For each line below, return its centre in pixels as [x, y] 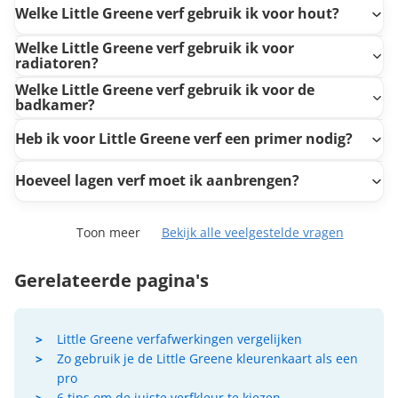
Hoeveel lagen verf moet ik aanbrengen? [157, 181]
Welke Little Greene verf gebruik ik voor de [165, 89]
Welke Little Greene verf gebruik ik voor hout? [177, 14]
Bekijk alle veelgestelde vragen [252, 232]
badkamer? [55, 104]
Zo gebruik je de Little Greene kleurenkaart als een [207, 358]
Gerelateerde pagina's [111, 280]
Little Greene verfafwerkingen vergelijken [179, 338]
